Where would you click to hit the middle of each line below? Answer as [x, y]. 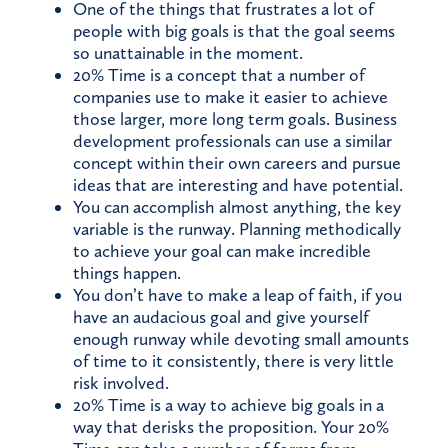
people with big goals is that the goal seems [234, 31]
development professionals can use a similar [232, 141]
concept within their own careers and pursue [237, 163]
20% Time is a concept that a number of [219, 75]
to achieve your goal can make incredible [222, 251]
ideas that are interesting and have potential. [238, 185]
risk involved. [121, 383]
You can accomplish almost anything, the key [237, 207]
